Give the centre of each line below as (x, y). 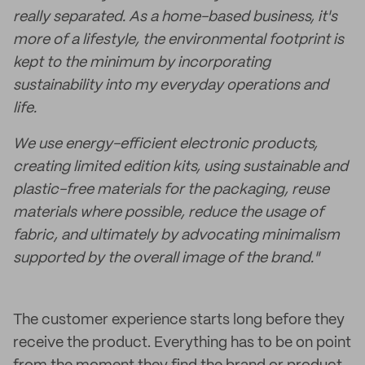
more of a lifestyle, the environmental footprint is (178, 40)
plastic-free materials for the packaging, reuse (171, 190)
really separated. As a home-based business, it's (175, 17)
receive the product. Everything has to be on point (182, 343)
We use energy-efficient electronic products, (165, 144)
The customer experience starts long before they (179, 320)
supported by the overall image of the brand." (166, 258)
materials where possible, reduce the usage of (168, 213)
